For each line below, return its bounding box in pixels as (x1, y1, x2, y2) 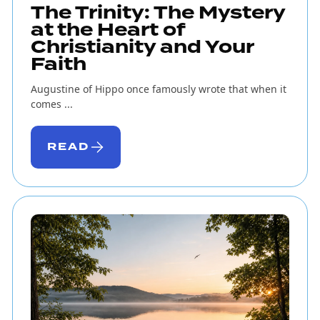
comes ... (30, 97, 73, 111)
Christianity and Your (30, 34, 254, 61)
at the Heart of (30, 17, 185, 44)
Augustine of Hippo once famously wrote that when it (30, 82, 286, 96)
